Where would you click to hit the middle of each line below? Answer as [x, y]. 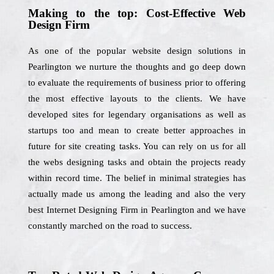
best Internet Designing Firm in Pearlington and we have [137, 210]
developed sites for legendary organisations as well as [137, 114]
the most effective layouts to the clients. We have [137, 98]
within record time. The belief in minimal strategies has [137, 178]
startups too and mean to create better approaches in [137, 130]
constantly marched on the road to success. [110, 226]
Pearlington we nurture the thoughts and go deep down [137, 67]
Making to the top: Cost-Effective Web [137, 13]
